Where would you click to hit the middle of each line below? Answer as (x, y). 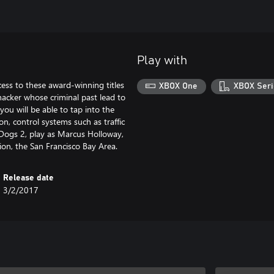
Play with (162, 60)
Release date (29, 178)
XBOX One (179, 87)
